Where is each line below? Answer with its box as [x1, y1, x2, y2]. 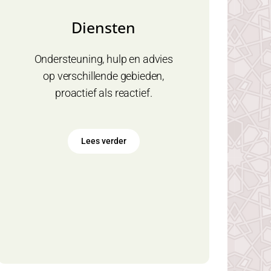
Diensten [71, 17, 136, 38]
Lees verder [80, 136, 126, 146]
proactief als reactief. [55, 87, 152, 99]
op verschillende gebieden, [43, 70, 165, 82]
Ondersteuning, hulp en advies [34, 53, 173, 65]
